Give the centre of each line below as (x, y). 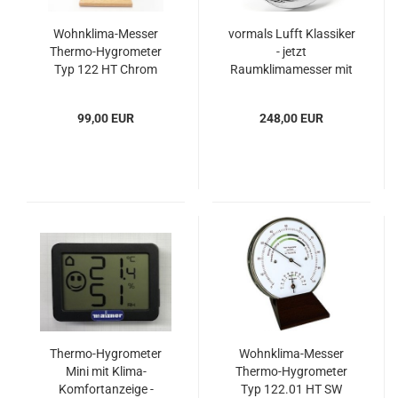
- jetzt (291, 52)
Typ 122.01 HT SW (291, 389)
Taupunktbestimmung (291, 87)
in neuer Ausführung (291, 105)
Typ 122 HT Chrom (106, 69)
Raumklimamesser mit (291, 69)
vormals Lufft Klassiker (291, 34)
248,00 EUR (291, 118)
